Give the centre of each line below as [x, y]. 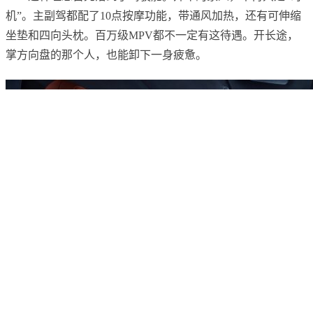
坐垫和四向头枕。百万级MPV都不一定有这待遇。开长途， [152, 36]
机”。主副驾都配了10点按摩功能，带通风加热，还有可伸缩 [153, 16]
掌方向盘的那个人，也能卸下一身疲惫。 [106, 55]
